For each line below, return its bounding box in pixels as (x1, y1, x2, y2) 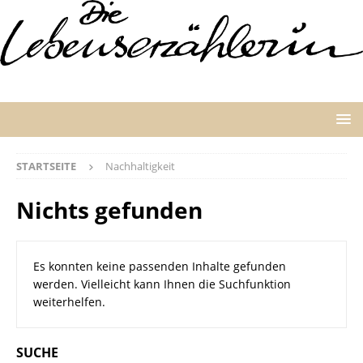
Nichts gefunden (16, 194, 203, 225)
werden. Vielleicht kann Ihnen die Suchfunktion (33, 275, 291, 292)
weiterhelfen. (33, 293, 105, 310)
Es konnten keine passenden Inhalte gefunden (33, 258, 286, 274)
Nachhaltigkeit (105, 158, 175, 173)
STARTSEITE (16, 158, 76, 173)
